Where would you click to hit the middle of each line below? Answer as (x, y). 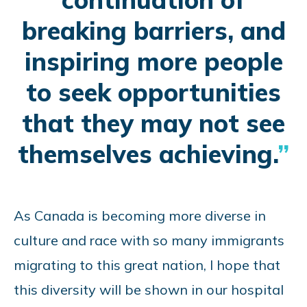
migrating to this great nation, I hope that (147, 265)
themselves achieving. (148, 153)
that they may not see (153, 123)
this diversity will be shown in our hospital (149, 289)
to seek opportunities (153, 92)
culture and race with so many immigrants (149, 240)
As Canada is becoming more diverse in (140, 215)
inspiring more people (153, 61)
